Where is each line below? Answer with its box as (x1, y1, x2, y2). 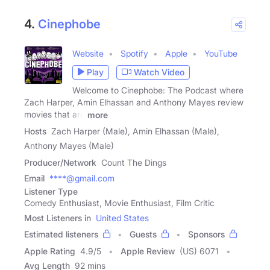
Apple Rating (24, 246, 75, 257)
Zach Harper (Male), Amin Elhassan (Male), (51, 126, 219, 137)
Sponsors (188, 229, 225, 240)
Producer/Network (24, 157, 96, 168)
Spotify (121, 48, 148, 58)
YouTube (204, 48, 237, 58)
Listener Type (24, 186, 78, 197)
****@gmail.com (49, 173, 115, 184)
